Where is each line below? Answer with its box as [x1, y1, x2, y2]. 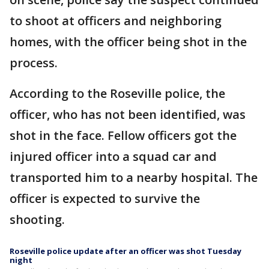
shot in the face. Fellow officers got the [10, 127, 237, 144]
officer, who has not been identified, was [10, 106, 246, 122]
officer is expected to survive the [10, 190, 200, 207]
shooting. [10, 211, 68, 228]
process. [10, 55, 58, 71]
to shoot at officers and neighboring [10, 13, 222, 29]
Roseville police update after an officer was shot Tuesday [10, 246, 241, 256]
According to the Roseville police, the [10, 85, 225, 101]
